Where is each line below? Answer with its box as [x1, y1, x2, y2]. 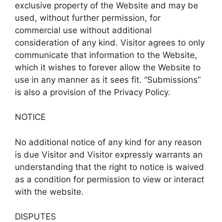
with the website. [15, 186, 84, 197]
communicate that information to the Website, [15, 50, 197, 60]
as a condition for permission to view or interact [15, 174, 204, 184]
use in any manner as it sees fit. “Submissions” [15, 74, 201, 85]
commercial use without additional [15, 25, 152, 35]
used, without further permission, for [15, 12, 161, 23]
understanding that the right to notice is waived [15, 162, 204, 172]
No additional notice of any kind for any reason [15, 137, 202, 147]
